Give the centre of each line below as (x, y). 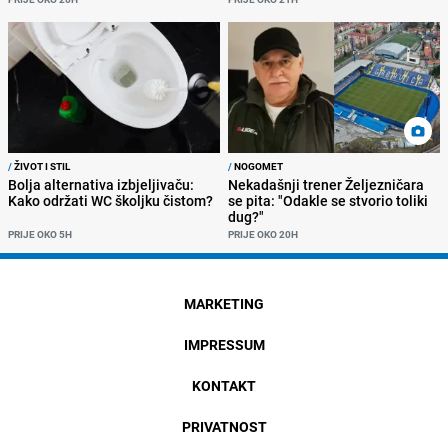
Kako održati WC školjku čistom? (110, 200)
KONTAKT (224, 385)
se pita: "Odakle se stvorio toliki (328, 200)
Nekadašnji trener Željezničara (326, 184)
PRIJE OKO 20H (263, 233)
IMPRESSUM (224, 344)
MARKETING (224, 303)
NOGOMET (257, 165)
